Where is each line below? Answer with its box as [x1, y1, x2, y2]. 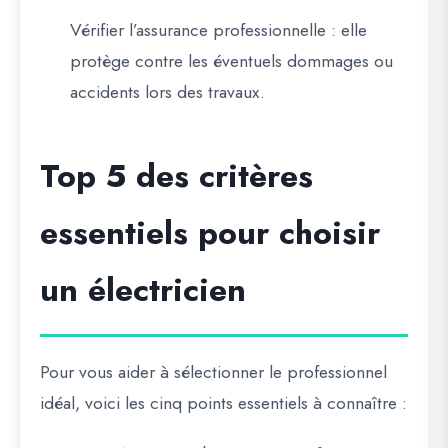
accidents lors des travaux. [70, 79, 265, 105]
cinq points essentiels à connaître [150, 390, 397, 416]
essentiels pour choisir [40, 210, 380, 256]
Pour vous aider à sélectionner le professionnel [40, 359, 387, 385]
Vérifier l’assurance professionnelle [70, 17, 326, 43]
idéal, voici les [40, 390, 150, 416]
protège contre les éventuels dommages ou [70, 48, 393, 74]
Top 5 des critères [40, 153, 313, 199]
